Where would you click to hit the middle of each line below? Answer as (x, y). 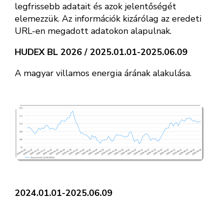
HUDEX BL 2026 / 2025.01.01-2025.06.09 (101, 52)
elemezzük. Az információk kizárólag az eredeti (108, 19)
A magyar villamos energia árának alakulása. (103, 73)
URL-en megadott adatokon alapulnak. (93, 31)
